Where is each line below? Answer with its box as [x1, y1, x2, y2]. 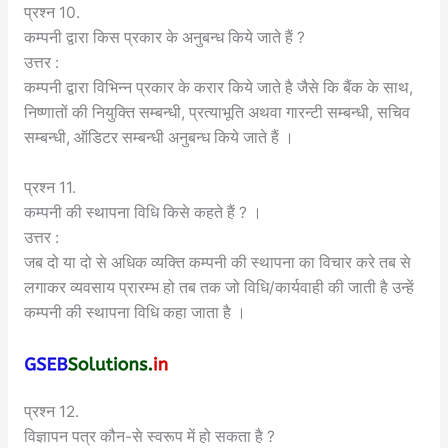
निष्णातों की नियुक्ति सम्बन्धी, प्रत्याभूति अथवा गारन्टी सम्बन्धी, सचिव [23, 102, 410, 122]
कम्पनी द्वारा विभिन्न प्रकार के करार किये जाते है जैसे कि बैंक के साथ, [23, 77, 413, 97]
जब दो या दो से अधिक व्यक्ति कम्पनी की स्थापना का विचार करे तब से [23, 252, 411, 272]
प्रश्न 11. [23, 177, 76, 197]
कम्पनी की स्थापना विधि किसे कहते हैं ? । [23, 202, 262, 222]
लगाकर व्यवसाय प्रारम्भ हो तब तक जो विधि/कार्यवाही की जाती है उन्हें [23, 277, 414, 297]
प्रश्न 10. [23, 2, 80, 22]
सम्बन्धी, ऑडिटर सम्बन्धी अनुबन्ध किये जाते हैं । [23, 127, 294, 147]
